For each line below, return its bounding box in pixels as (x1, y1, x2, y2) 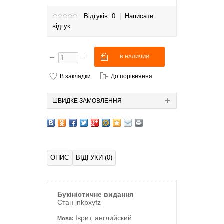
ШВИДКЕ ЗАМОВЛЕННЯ (52, 97, 122, 104)
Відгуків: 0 (84, 12, 115, 20)
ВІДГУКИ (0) (76, 154, 112, 161)
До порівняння (111, 73, 152, 79)
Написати (125, 12, 153, 20)
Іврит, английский (75, 214, 132, 222)
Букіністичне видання (57, 190, 133, 198)
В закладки (60, 73, 91, 79)
